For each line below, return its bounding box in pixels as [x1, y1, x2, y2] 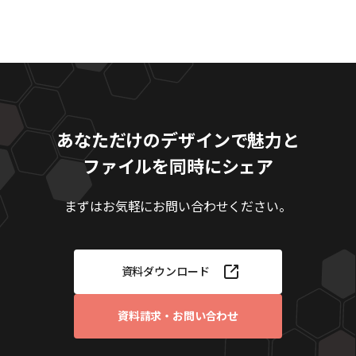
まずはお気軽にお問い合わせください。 [64, 195, 292, 215]
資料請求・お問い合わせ [117, 308, 239, 324]
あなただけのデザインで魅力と [56, 126, 300, 152]
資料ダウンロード [121, 263, 210, 280]
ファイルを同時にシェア [82, 152, 274, 178]
